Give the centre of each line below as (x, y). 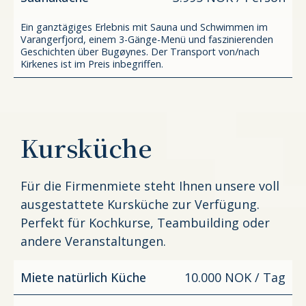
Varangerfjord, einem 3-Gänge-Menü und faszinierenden (147, 39)
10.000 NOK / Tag (235, 278)
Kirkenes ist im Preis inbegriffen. (92, 64)
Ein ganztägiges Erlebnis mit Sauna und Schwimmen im (144, 27)
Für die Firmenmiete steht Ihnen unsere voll (150, 185)
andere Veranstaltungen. (93, 241)
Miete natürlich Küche (83, 278)
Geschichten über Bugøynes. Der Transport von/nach (140, 51)
